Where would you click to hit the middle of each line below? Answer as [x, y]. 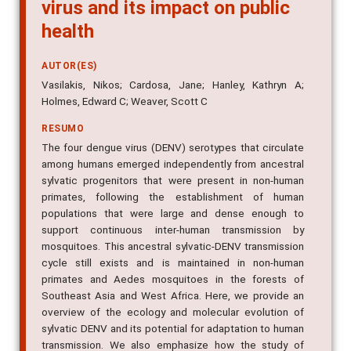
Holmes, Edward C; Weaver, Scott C [125, 101]
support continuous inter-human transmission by [173, 230]
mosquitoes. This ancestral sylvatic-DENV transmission [173, 246]
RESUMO [63, 129]
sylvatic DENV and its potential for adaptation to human [173, 329]
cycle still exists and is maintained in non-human [173, 263]
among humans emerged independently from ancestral [173, 164]
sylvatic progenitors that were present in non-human [173, 181]
